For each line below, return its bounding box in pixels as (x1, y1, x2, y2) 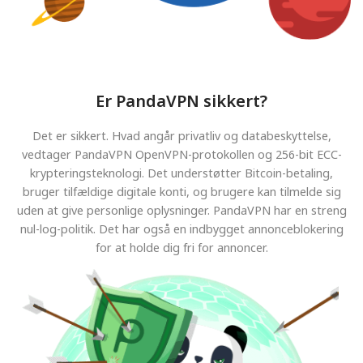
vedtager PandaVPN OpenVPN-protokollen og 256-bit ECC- (21, 146, 342, 162)
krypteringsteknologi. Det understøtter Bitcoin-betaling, (30, 164, 333, 181)
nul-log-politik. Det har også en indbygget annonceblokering (19, 220, 344, 237)
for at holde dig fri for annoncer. (95, 239, 268, 255)
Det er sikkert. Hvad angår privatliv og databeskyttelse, (32, 127, 331, 143)
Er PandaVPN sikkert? (96, 89, 267, 112)
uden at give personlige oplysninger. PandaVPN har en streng (16, 202, 347, 218)
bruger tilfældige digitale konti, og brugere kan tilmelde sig (22, 183, 341, 199)
